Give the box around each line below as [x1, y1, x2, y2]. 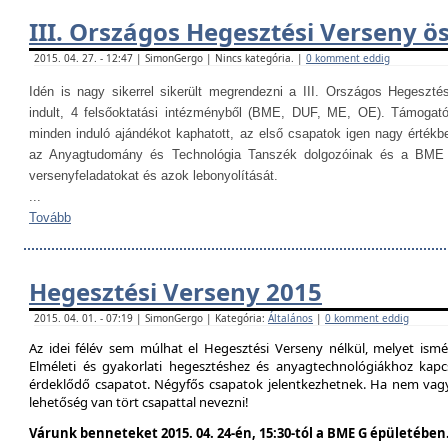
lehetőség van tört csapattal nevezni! [29, 393, 249, 411]
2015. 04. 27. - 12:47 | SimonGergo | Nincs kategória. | [34, 51, 306, 65]
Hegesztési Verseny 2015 [29, 275, 322, 308]
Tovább [29, 210, 71, 225]
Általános [268, 311, 313, 325]
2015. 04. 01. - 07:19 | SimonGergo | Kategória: [34, 311, 268, 325]
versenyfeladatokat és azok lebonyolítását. [29, 168, 282, 183]
